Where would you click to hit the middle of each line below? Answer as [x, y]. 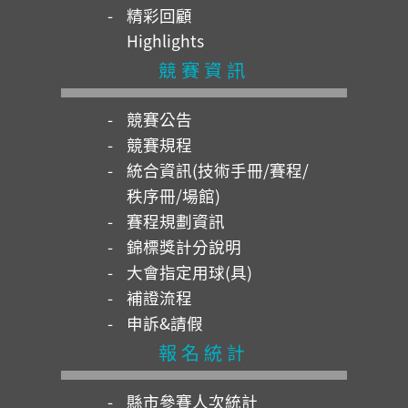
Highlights [165, 40]
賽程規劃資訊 [175, 220]
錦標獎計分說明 [184, 246]
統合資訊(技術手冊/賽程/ [217, 169]
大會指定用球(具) [189, 271]
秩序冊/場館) [173, 195]
